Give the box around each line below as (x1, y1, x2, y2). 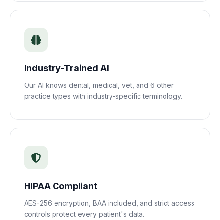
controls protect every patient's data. (24, 210, 144, 218)
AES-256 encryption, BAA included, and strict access (24, 199, 194, 207)
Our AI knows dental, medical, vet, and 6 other (24, 81, 174, 89)
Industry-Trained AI (24, 63, 109, 73)
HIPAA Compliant (24, 181, 97, 191)
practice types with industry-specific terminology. (24, 92, 182, 100)
